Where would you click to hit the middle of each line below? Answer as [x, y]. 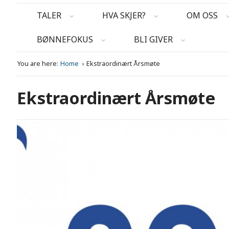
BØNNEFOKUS [65, 40]
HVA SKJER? [124, 16]
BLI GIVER [153, 40]
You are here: [38, 64]
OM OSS [202, 16]
